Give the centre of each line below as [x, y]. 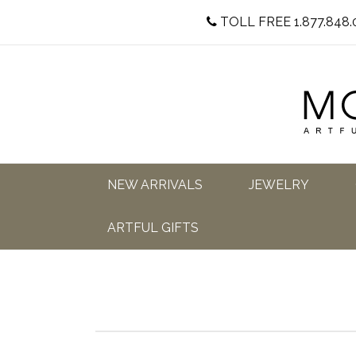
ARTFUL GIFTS [153, 228]
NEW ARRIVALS [155, 185]
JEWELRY [279, 185]
